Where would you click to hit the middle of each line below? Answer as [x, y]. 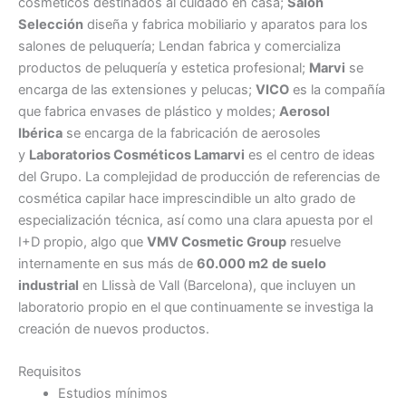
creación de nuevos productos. [114, 329]
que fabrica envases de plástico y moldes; [149, 112]
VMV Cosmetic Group [217, 242]
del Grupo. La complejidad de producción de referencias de [199, 177]
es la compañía [337, 90]
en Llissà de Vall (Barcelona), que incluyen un [217, 286]
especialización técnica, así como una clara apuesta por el [195, 221]
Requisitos [50, 372]
